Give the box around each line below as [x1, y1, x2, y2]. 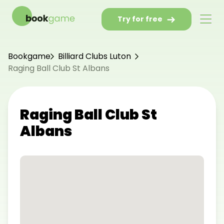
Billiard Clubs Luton [58, 50, 131, 62]
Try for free [117, 14, 162, 24]
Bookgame [8, 50, 50, 62]
